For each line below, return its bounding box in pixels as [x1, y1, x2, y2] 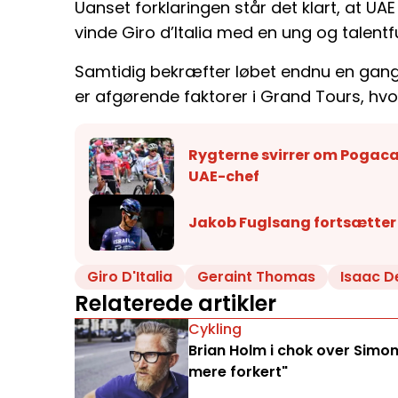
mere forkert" [188, 362, 288, 383]
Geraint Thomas [197, 267, 315, 288]
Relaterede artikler [75, 289, 276, 319]
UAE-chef [188, 165, 259, 187]
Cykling [188, 319, 242, 340]
